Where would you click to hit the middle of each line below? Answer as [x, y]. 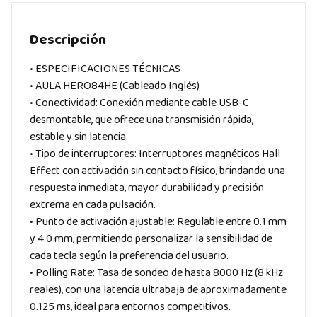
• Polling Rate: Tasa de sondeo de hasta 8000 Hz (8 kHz [156, 272]
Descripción [68, 39]
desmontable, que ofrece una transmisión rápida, [142, 120]
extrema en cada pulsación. [93, 204]
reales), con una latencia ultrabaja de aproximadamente [158, 289]
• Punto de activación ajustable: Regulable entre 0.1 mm [158, 221]
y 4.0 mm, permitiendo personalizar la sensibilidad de [151, 238]
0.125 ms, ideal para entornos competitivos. [130, 306]
